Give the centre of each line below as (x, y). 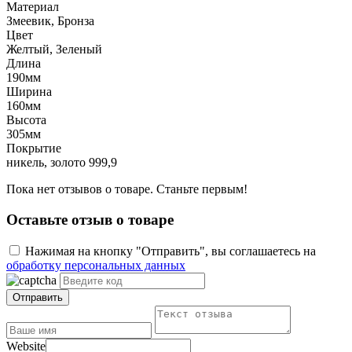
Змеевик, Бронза (50, 21)
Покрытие (34, 148)
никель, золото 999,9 (62, 162)
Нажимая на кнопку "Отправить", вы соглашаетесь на (170, 251)
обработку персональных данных (96, 266)
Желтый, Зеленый (54, 49)
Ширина (29, 92)
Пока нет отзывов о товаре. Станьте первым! (127, 189)
